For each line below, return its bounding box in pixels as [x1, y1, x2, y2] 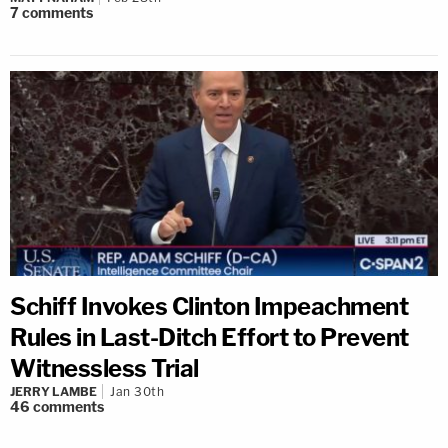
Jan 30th [110, 383, 164, 399]
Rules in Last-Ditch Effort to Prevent [10, 322, 409, 352]
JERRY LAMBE [10, 383, 97, 399]
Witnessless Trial [10, 353, 199, 383]
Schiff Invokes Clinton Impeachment [10, 291, 408, 321]
